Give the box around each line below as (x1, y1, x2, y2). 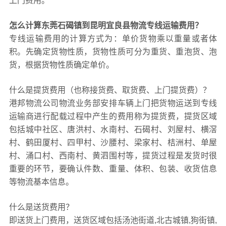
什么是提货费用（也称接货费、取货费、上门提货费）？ (9, 86, 211, 95)
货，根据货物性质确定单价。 (9, 61, 114, 70)
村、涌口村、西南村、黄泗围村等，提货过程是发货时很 (9, 151, 217, 160)
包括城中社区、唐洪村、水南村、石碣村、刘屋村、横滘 (9, 125, 217, 134)
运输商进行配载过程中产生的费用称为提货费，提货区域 (9, 112, 217, 121)
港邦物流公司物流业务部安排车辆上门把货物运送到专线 (9, 99, 217, 108)
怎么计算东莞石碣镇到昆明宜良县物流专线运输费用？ (9, 21, 203, 30)
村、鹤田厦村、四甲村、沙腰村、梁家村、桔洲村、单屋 (9, 138, 217, 147)
